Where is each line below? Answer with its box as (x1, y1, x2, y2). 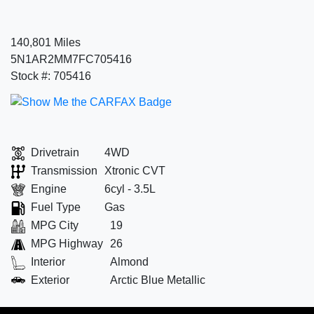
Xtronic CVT (104, 164, 165, 177)
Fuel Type (31, 200, 81, 213)
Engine (31, 182, 67, 195)
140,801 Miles (11, 36, 81, 48)
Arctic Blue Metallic (110, 273, 205, 286)
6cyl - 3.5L (104, 182, 156, 195)
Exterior (31, 273, 69, 286)
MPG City (31, 219, 78, 231)
